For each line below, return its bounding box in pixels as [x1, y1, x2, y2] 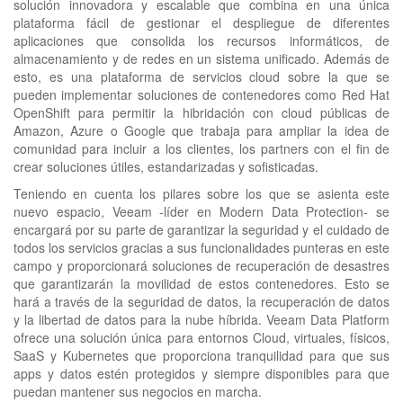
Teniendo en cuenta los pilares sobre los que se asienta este [13, 184, 390, 203]
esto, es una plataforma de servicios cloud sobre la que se [13, 67, 390, 86]
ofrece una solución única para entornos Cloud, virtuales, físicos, [13, 328, 390, 347]
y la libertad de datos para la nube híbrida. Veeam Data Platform [13, 310, 390, 329]
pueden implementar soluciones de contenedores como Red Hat [13, 85, 390, 104]
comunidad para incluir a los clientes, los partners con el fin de [13, 139, 390, 158]
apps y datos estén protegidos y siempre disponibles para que [13, 364, 390, 383]
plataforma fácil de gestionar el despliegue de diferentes [13, 13, 390, 32]
